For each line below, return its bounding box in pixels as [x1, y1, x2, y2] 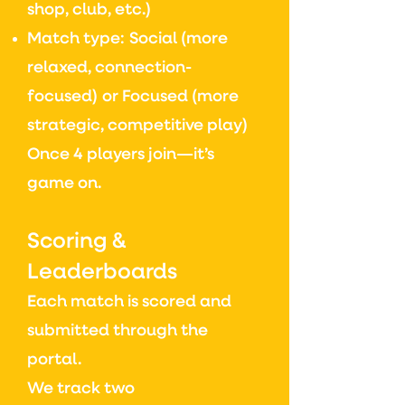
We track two [27, 381, 135, 397]
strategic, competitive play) [27, 118, 248, 134]
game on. [27, 175, 101, 192]
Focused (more [122, 89, 239, 105]
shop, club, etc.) [27, 2, 151, 18]
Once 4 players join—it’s [27, 146, 214, 163]
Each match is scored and [27, 294, 231, 310]
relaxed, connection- [27, 60, 192, 76]
